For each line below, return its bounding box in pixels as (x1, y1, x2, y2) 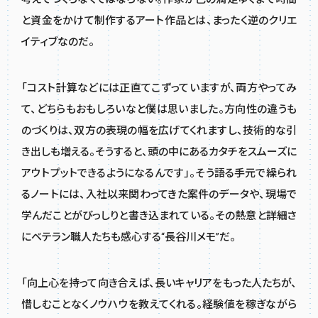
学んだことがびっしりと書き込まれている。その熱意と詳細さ (21, 209, 297, 223)
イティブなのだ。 (21, 35, 94, 49)
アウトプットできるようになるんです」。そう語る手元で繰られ (21, 167, 297, 180)
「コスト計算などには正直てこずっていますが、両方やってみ (21, 82, 297, 95)
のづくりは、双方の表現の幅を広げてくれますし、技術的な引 (21, 124, 297, 138)
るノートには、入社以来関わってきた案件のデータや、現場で (21, 188, 297, 202)
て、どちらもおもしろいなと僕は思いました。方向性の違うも (21, 103, 297, 116)
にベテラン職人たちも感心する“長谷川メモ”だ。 (21, 231, 236, 244)
